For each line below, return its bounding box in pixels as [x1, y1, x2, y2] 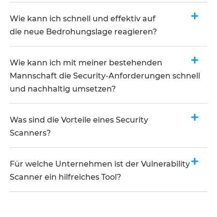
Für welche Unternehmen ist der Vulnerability [10, 159, 190, 169]
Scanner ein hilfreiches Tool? [10, 172, 121, 182]
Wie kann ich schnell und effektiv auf [10, 14, 155, 23]
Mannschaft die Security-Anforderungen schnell [10, 71, 200, 80]
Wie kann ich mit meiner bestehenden [10, 58, 162, 67]
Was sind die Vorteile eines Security [10, 115, 148, 124]
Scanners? [10, 128, 51, 138]
